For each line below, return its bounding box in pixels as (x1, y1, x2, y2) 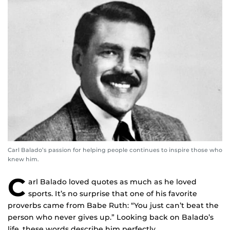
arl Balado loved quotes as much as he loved (28, 177, 197, 187)
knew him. (8, 156, 39, 163)
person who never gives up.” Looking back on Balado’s (8, 213, 214, 222)
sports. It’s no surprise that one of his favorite (28, 189, 197, 199)
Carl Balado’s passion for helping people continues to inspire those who (8, 146, 222, 154)
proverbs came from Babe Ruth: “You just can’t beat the (8, 201, 219, 210)
